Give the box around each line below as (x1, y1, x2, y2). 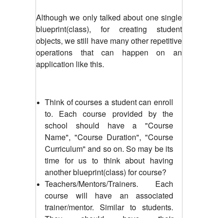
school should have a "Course (45, 119, 173, 131)
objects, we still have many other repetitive (36, 35, 182, 46)
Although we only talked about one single (36, 11, 182, 23)
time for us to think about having (45, 154, 173, 166)
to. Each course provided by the (45, 108, 173, 119)
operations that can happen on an (36, 46, 182, 58)
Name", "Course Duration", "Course (45, 131, 173, 143)
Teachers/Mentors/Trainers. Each (45, 178, 173, 189)
